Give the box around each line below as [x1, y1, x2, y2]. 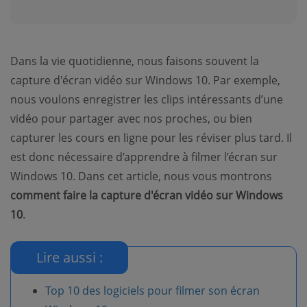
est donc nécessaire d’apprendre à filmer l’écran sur [10, 149, 278, 164]
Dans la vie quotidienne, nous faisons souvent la [10, 53, 259, 69]
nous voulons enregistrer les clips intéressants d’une [10, 92, 283, 107]
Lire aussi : [36, 248, 103, 267]
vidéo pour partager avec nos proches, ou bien [10, 111, 252, 126]
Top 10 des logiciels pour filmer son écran [45, 283, 260, 298]
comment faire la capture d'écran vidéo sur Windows [10, 188, 283, 203]
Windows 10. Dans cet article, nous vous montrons [10, 169, 272, 184]
